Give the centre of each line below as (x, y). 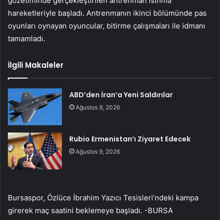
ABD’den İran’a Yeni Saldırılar (121, 95)
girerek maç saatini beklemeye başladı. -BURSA (90, 210)
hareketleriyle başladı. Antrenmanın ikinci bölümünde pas (107, 13)
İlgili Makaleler (36, 65)
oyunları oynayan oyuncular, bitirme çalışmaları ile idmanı (107, 26)
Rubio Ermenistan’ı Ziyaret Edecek (130, 139)
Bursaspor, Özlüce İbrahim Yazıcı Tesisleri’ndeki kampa (103, 197)
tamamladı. (27, 38)
